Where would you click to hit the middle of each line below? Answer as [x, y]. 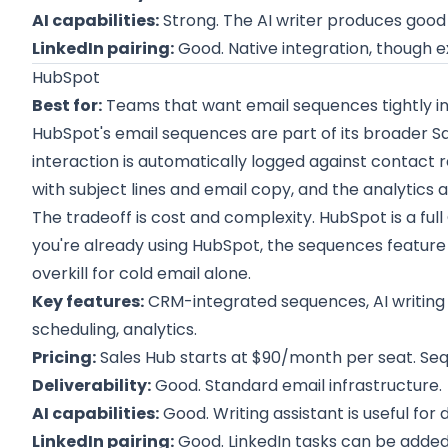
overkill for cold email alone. [142, 273]
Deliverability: [92, 385]
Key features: [88, 301]
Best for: [67, 105]
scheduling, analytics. [115, 329]
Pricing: [64, 357]
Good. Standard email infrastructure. [297, 385]
